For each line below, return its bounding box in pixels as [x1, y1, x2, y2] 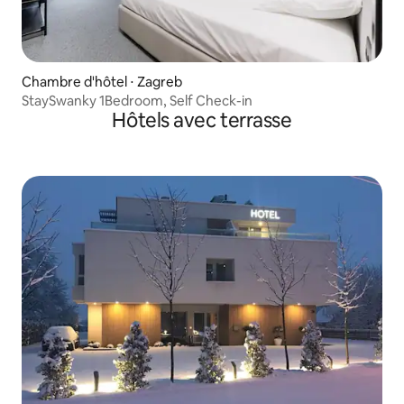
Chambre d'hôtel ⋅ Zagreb [22, 72, 182, 90]
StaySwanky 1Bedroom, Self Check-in [22, 91, 252, 109]
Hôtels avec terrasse [112, 106, 292, 133]
